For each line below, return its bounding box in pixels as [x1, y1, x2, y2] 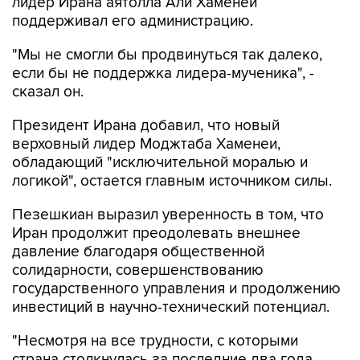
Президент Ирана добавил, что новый [12, 116, 280, 135]
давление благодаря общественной [12, 242, 264, 261]
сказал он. [12, 82, 84, 101]
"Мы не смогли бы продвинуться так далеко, [12, 45, 322, 64]
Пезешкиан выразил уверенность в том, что [12, 205, 324, 224]
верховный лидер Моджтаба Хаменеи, [12, 134, 280, 153]
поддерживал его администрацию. [12, 11, 253, 31]
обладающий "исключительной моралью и [12, 153, 308, 172]
